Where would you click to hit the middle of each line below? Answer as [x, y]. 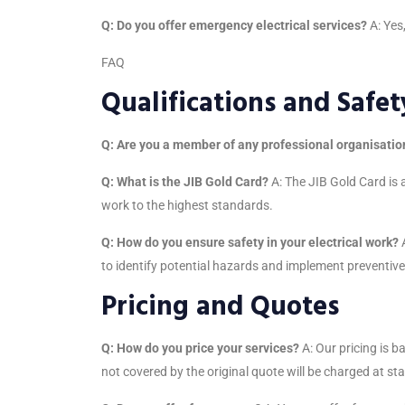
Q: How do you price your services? [200, 348]
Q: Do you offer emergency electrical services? [234, 25]
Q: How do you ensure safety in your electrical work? [250, 242]
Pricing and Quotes [220, 306]
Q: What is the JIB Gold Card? [185, 181]
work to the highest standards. [187, 205]
